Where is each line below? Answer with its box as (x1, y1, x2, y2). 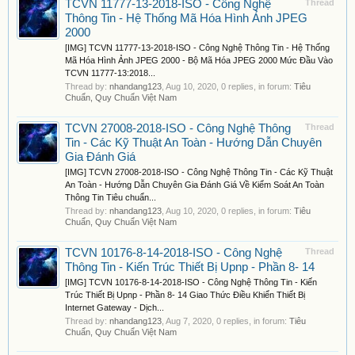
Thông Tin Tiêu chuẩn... (65, 193, 156, 202)
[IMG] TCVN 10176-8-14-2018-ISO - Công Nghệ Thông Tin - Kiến (65, 277, 317, 287)
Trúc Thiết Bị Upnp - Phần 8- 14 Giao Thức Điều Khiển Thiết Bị (65, 290, 305, 300)
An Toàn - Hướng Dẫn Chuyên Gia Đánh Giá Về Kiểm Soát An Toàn (65, 180, 324, 189)
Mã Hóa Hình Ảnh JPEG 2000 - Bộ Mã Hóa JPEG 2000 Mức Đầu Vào (65, 55, 333, 65)
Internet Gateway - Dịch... (65, 303, 164, 312)
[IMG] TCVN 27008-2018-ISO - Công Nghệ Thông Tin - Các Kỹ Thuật (65, 167, 333, 177)
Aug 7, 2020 (166, 316, 212, 326)
